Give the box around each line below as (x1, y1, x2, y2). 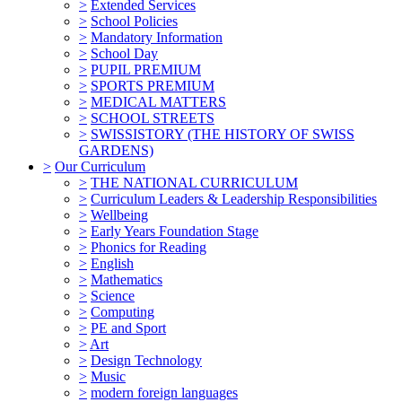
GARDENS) (79, 142, 153, 158)
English (91, 255, 134, 271)
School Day (91, 45, 158, 61)
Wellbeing (91, 206, 148, 223)
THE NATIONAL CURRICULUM (91, 174, 298, 190)
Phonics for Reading (91, 239, 206, 255)
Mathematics (91, 271, 162, 287)
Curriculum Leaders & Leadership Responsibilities (91, 190, 377, 206)
